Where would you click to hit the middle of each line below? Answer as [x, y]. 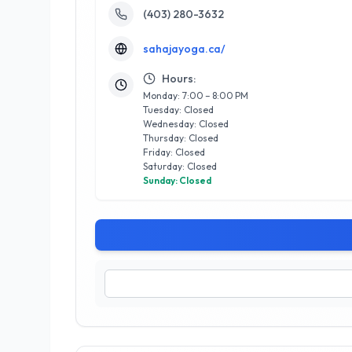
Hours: [179, 79]
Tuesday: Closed [178, 110]
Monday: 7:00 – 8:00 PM [196, 95]
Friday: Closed [174, 152]
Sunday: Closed [177, 180]
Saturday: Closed [180, 166]
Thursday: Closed [181, 138]
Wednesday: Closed [186, 124]
